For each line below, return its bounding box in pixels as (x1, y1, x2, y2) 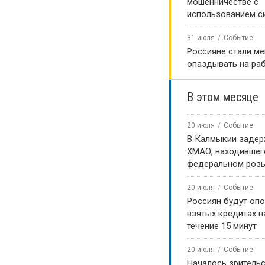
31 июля (187, 34, 215, 42)
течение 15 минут (187, 221, 257, 231)
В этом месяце (187, 90, 258, 104)
